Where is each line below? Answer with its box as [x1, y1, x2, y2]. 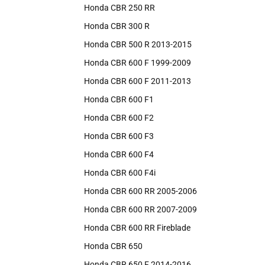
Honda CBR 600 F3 [84, 131, 154, 141]
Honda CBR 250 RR [84, 3, 155, 12]
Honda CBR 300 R [84, 21, 150, 31]
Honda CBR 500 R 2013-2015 [84, 40, 192, 49]
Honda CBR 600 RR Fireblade [84, 223, 190, 232]
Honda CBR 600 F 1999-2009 [84, 58, 191, 67]
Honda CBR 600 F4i [84, 168, 156, 177]
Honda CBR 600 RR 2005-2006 [84, 186, 197, 196]
